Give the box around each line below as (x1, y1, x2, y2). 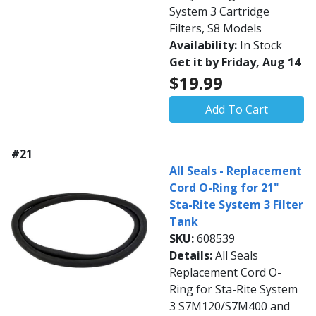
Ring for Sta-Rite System (169, 281, 298, 297)
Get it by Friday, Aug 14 (169, 54, 300, 70)
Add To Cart (205, 102, 268, 117)
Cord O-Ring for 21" (169, 180, 279, 195)
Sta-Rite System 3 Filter (169, 197, 303, 212)
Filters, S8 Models (169, 20, 262, 36)
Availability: (169, 37, 240, 53)
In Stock (240, 37, 282, 53)
